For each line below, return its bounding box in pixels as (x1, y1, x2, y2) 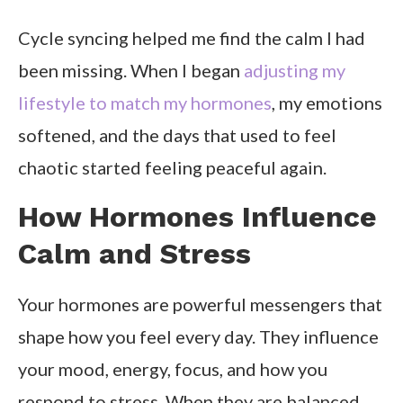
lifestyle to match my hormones (18, 92, 272, 114)
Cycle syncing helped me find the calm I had (18, 27, 365, 49)
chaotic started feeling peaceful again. (18, 157, 327, 179)
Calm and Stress (18, 237, 251, 272)
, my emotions (272, 92, 382, 114)
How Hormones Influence (18, 200, 377, 235)
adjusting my (244, 59, 345, 82)
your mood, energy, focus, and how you (18, 358, 327, 381)
